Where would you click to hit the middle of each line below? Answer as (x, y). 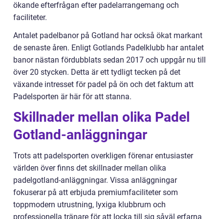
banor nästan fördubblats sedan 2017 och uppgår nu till (109, 60)
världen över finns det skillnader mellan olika (90, 168)
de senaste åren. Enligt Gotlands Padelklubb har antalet (109, 48)
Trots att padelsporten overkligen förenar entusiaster (103, 156)
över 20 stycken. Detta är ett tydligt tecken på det (97, 72)
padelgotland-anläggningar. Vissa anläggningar (95, 180)
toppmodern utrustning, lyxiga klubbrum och (89, 205)
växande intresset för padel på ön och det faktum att (103, 85)
